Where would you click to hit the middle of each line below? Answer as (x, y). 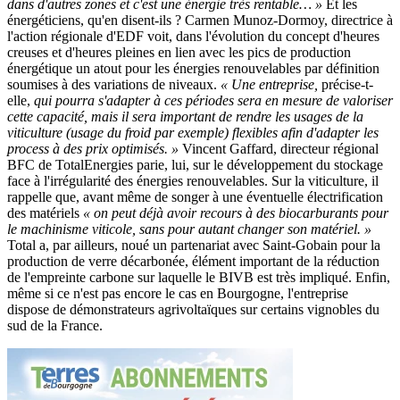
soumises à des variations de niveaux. (112, 85)
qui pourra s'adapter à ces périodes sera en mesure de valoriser (213, 101)
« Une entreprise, (269, 85)
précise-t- (347, 85)
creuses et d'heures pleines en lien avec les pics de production (179, 53)
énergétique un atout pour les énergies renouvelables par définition (193, 69)
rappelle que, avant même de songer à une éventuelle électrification (195, 197)
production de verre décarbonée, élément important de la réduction (193, 262)
